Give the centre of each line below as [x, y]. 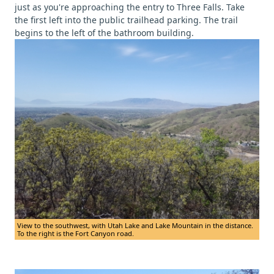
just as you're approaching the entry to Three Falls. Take [130, 7]
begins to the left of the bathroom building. [104, 33]
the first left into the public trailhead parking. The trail [126, 20]
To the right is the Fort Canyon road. [76, 233]
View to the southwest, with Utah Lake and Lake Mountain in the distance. [135, 225]
